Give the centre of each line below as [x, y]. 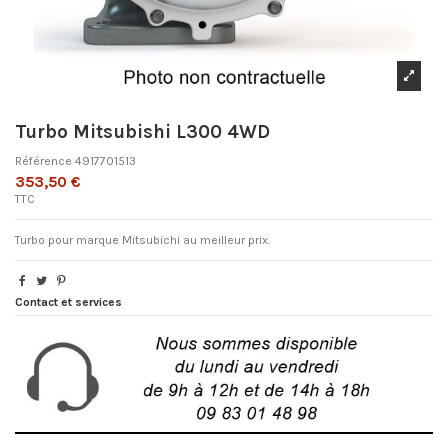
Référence [43, 160]
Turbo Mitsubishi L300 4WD [142, 132]
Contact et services [68, 301]
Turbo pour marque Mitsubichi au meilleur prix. [142, 239]
